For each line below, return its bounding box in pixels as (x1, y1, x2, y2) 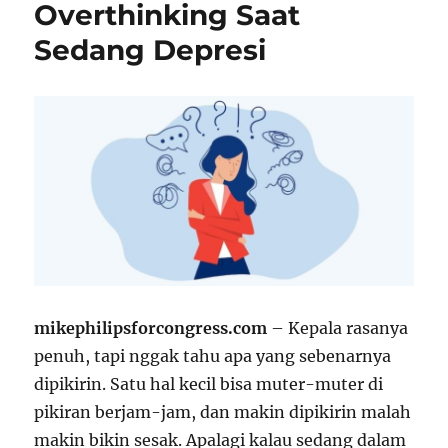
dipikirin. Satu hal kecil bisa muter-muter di (34, 373, 384, 394)
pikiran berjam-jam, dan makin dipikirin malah (34, 401, 412, 422)
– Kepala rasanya (267, 317, 409, 338)
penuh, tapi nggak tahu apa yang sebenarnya (34, 345, 392, 366)
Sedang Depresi (34, 32, 267, 67)
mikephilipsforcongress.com (34, 317, 268, 338)
